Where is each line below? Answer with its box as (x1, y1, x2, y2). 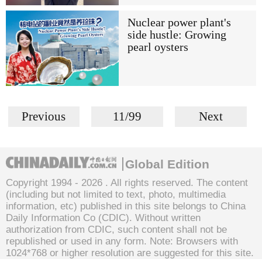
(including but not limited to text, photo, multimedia (6, 188, 226, 200)
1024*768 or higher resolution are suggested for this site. (6, 247, 254, 258)
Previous (22, 109, 66, 123)
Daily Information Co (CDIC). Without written (6, 212, 201, 223)
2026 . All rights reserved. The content (81, 177, 248, 188)
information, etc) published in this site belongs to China (6, 200, 246, 212)
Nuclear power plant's (127, 16, 231, 29)
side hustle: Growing (127, 29, 226, 42)
